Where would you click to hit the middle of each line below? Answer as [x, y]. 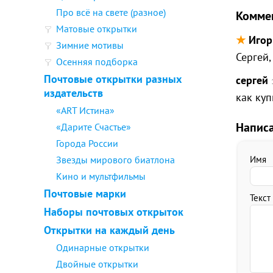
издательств [73, 93]
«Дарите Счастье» [94, 127]
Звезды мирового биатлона [115, 160]
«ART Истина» [85, 110]
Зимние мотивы [90, 45]
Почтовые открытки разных [113, 79]
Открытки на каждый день [109, 230]
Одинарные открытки [103, 247]
